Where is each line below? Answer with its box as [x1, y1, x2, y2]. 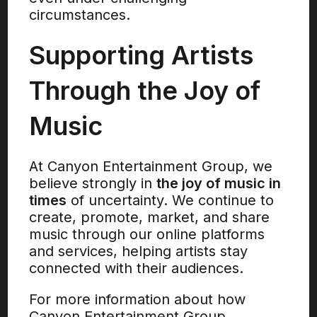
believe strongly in [29, 175, 157, 192]
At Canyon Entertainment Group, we [29, 158, 273, 175]
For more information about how [29, 291, 246, 308]
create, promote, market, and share [29, 209, 270, 226]
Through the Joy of [29, 75, 261, 106]
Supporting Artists [29, 40, 254, 71]
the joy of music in [156, 175, 282, 192]
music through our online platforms [29, 226, 265, 243]
